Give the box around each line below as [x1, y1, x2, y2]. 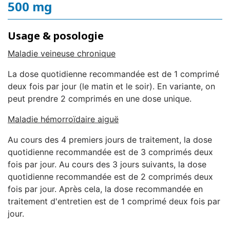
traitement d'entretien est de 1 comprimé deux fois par [8, 196, 220, 207]
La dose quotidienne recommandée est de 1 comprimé [8, 69, 219, 80]
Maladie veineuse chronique [8, 48, 116, 59]
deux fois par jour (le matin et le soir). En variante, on [8, 81, 215, 92]
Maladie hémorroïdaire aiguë [8, 114, 119, 125]
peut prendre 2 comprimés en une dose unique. [8, 93, 191, 104]
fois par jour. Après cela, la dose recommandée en [8, 184, 203, 195]
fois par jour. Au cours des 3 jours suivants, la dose [8, 159, 206, 170]
